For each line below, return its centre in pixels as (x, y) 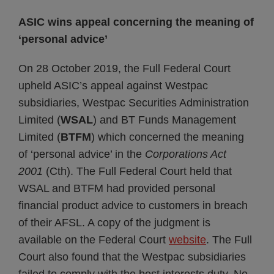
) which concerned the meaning (168, 137)
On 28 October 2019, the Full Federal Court (124, 68)
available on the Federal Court (94, 240)
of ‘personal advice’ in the (82, 154)
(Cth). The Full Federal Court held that (137, 171)
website (187, 240)
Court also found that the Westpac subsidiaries (132, 257)
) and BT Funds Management (165, 120)
